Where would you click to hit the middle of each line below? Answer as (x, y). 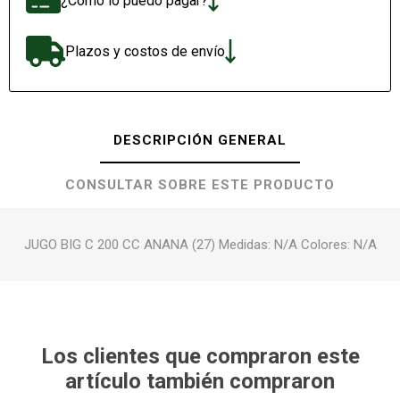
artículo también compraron (200, 381)
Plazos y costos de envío (145, 52)
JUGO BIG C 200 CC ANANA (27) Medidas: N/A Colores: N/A (200, 244)
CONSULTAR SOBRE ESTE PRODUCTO (200, 184)
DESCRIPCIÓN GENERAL (200, 140)
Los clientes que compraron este (200, 356)
